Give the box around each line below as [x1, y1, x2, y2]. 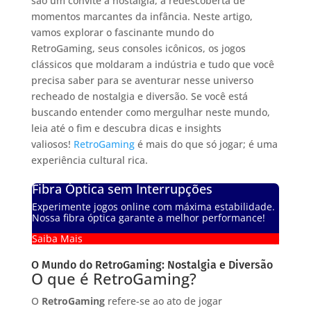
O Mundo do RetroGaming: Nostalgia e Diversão [31, 258, 273, 271]
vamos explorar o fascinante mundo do [31, 25, 214, 39]
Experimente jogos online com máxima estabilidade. [31, 199, 275, 213]
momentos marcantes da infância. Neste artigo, [31, 9, 253, 23]
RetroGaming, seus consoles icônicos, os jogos [31, 41, 246, 55]
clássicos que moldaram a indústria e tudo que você [31, 57, 274, 71]
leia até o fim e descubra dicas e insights [31, 121, 221, 135]
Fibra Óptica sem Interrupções [31, 180, 212, 197]
